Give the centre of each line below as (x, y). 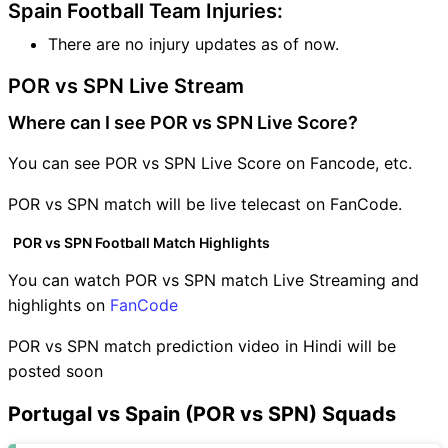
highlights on (59, 304)
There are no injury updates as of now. (193, 43)
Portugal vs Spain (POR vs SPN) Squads (202, 413)
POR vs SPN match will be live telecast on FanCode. (205, 203)
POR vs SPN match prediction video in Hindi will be (202, 345)
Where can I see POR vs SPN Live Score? (183, 122)
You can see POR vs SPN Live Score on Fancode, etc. (210, 162)
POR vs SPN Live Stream (126, 85)
